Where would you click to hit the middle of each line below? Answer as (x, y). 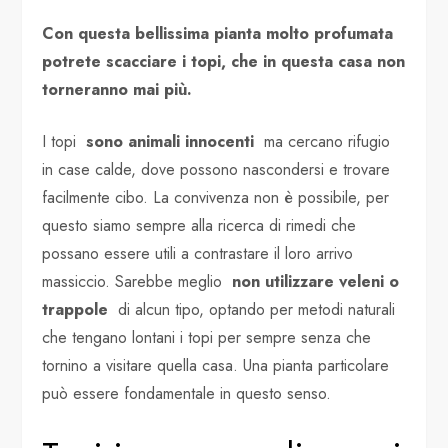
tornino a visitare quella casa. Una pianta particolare (216, 365)
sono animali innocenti (170, 141)
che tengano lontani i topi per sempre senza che (207, 337)
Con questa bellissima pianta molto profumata (218, 33)
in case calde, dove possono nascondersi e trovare (216, 169)
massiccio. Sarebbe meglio (137, 281)
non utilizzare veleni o (316, 281)
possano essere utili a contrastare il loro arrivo (198, 253)
